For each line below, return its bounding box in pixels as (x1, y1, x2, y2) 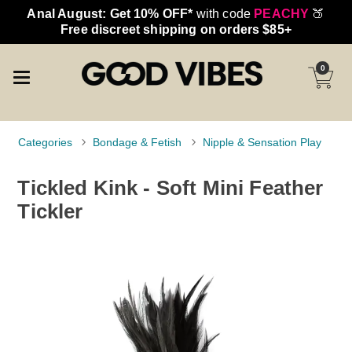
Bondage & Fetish (93, 137, 182, 148)
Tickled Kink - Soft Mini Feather (17, 176, 324, 199)
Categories (18, 137, 73, 148)
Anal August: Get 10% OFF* (27, 7, 193, 20)
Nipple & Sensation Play (202, 137, 321, 148)
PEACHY (254, 7, 310, 20)
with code (192, 7, 255, 20)
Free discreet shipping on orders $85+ (60, 23, 291, 36)
